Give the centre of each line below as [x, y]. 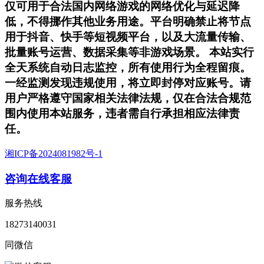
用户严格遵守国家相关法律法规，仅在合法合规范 [128, 98]
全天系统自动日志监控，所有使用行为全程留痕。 [128, 68]
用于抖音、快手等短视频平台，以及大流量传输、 [128, 37]
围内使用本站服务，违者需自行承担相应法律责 [122, 114]
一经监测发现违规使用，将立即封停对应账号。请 [128, 83]
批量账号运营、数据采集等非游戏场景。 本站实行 [129, 52]
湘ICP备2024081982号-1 [54, 153]
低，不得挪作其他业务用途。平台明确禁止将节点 [128, 22]
